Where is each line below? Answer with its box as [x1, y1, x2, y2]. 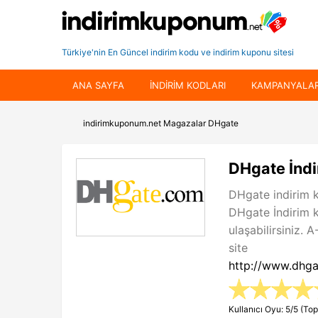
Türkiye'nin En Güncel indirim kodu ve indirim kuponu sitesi [62, 47, 294, 57]
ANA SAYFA [72, 79, 124, 91]
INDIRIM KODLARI [150, 79, 226, 91]
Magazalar [163, 118, 206, 128]
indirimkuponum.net [83, 118, 161, 128]
